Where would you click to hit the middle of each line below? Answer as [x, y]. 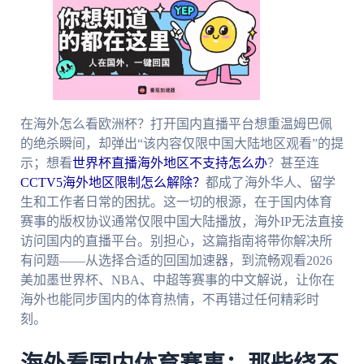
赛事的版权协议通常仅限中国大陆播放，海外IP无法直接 [182, 222]
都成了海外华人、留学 [270, 183]
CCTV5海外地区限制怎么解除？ [113, 183]
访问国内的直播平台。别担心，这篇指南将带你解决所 [176, 241]
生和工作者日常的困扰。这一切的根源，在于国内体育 [176, 202]
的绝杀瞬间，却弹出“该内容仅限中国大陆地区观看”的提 [182, 144]
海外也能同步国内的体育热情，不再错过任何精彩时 [169, 300]
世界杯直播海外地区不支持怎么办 [169, 163]
